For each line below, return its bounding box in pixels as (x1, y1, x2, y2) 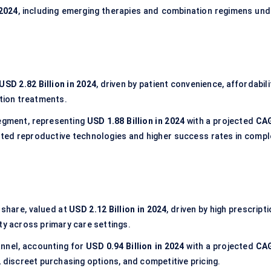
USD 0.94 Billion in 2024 (86, 241, 184, 252)
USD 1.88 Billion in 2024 (87, 116, 185, 126)
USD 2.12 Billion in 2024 (69, 204, 167, 215)
